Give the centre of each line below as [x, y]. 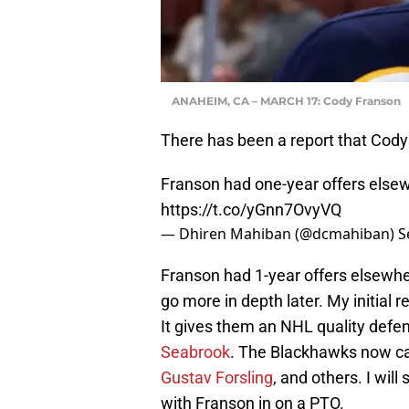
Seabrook [195, 351]
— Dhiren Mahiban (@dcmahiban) [279, 233]
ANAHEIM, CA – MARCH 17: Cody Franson [286, 100]
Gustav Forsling [217, 377]
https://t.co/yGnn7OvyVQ [251, 209]
